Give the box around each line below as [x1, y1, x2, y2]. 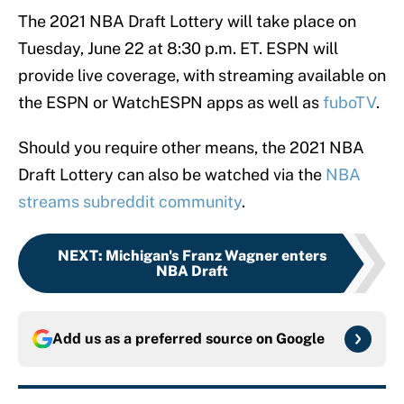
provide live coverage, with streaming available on [18, 66, 386, 86]
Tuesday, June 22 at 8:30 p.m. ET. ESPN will [18, 39, 338, 59]
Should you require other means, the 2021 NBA [18, 138, 364, 158]
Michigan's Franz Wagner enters [105, 247, 327, 265]
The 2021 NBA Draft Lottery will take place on [18, 12, 356, 32]
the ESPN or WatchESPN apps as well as [18, 93, 323, 113]
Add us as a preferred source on [52, 330, 276, 348]
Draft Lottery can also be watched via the [18, 165, 326, 185]
